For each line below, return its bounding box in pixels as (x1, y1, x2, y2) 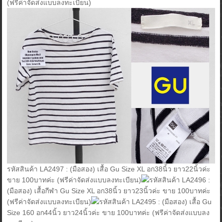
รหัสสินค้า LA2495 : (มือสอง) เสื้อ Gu (99, 198, 212, 206)
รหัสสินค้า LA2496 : (149, 176, 211, 184)
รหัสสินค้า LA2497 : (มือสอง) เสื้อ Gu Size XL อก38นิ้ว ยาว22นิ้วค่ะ (7, 165, 211, 173)
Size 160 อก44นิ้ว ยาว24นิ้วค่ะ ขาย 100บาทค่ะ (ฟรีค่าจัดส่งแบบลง (7, 209, 210, 217)
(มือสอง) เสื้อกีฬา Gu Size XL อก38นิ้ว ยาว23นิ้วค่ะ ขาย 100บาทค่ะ (7, 187, 211, 195)
